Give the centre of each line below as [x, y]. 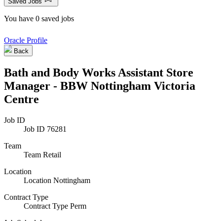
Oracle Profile [26, 40]
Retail [52, 154]
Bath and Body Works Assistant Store [99, 72]
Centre [21, 99]
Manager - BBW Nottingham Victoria [100, 86]
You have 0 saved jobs [39, 18]
